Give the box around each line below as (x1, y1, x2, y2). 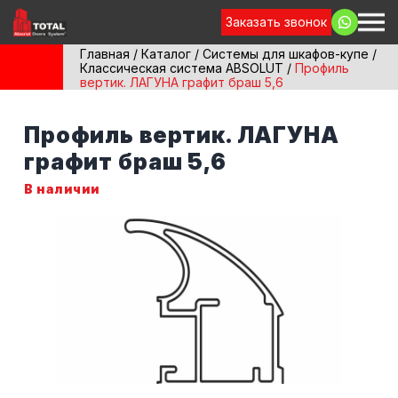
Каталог (141, 46, 191, 61)
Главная (80, 46, 130, 61)
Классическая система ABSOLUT (80, 60, 283, 76)
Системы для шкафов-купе (203, 46, 369, 61)
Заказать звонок (226, 14, 327, 29)
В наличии (24, 181, 100, 196)
